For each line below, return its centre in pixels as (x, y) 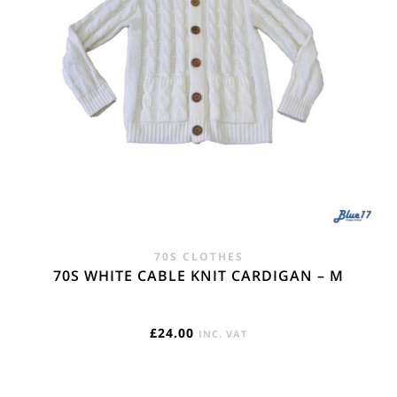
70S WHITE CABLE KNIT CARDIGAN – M (198, 276)
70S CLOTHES (198, 257)
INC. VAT (223, 334)
